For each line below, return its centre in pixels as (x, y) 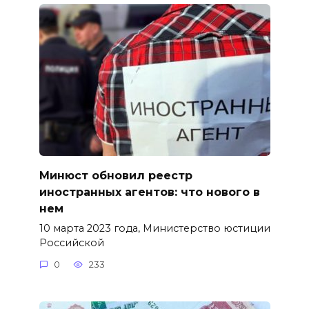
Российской (71, 242)
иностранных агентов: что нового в (149, 192)
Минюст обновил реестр (116, 175)
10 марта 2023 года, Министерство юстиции (154, 228)
